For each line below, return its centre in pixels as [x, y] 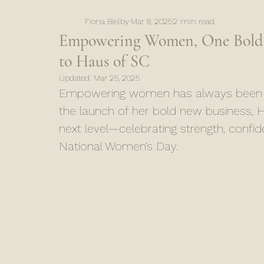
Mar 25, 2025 [117, 78]
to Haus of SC [104, 61]
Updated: [76, 78]
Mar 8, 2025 [151, 21]
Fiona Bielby [107, 21]
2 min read [194, 21]
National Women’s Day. [118, 146]
